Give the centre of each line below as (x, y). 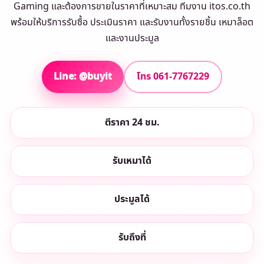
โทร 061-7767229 (173, 77)
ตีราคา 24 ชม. (132, 123)
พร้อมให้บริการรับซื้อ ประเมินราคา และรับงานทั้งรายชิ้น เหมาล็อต (132, 22)
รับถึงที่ (132, 237)
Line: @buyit (83, 77)
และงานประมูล (132, 38)
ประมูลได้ (132, 199)
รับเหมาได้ (132, 161)
